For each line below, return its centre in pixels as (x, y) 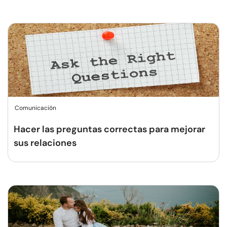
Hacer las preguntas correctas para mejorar (109, 129)
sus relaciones (45, 143)
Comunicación (35, 108)
